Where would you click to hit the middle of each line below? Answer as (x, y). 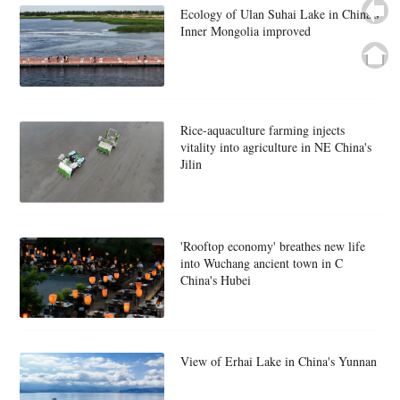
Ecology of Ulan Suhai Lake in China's (279, 14)
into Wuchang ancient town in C (261, 262)
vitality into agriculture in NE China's (275, 147)
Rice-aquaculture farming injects (262, 130)
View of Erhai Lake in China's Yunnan (278, 362)
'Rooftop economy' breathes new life (272, 246)
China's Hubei (215, 279)
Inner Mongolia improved (245, 31)
